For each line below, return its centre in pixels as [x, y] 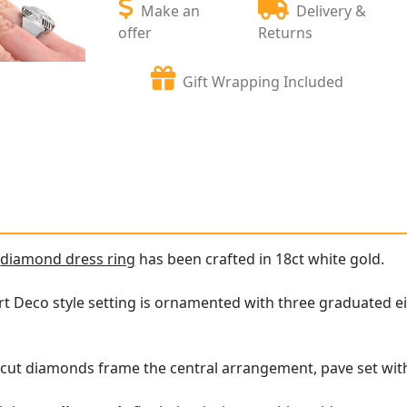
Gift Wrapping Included [263, 81]
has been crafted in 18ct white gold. [260, 259]
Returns [286, 32]
